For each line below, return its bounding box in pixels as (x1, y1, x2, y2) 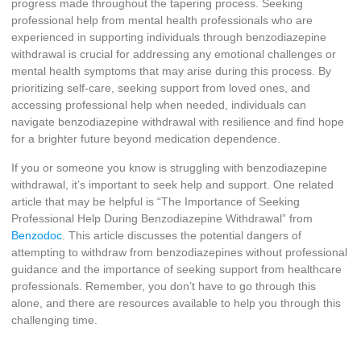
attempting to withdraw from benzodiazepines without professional (11, 245, 347, 259)
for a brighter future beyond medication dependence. (11, 132, 280, 146)
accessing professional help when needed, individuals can (11, 98, 306, 112)
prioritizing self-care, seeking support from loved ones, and (11, 81, 310, 95)
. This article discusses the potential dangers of (62, 228, 301, 242)
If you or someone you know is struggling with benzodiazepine (11, 160, 327, 174)
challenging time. (11, 313, 98, 326)
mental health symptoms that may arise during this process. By (11, 64, 331, 78)
